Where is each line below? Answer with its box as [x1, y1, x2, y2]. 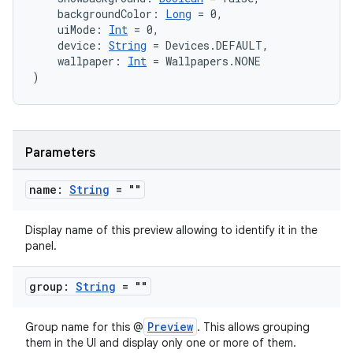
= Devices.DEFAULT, [147, 38, 269, 53]
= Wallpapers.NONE [147, 54, 261, 69]
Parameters [25, 145, 95, 161]
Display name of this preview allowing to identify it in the [25, 223, 318, 237]
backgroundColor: [32, 6, 165, 21]
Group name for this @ [25, 320, 143, 334]
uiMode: [32, 22, 109, 37]
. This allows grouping [197, 320, 310, 334]
